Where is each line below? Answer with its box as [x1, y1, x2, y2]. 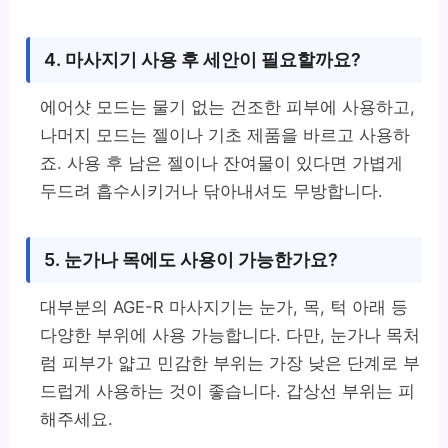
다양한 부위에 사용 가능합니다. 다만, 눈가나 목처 [40, 325, 421, 346]
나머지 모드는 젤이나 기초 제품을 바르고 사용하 [40, 125, 411, 146]
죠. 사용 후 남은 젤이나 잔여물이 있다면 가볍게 [40, 153, 404, 174]
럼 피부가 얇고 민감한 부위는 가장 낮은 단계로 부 [40, 353, 421, 374]
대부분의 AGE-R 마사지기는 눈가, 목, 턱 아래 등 [40, 297, 409, 318]
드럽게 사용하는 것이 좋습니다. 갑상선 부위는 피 [40, 381, 416, 402]
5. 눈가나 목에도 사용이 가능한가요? [44, 249, 339, 271]
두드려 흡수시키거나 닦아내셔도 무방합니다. [40, 181, 384, 202]
